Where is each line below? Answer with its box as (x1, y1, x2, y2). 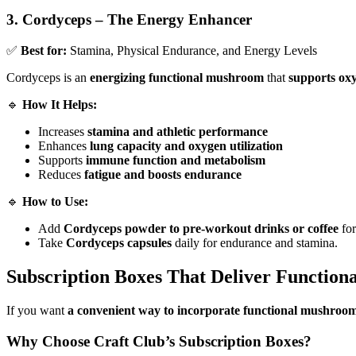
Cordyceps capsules (66, 236, 172, 250)
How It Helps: (22, 98, 97, 112)
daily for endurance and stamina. (172, 236, 338, 250)
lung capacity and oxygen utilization (90, 139, 283, 153)
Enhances (38, 139, 90, 153)
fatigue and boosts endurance (84, 168, 242, 182)
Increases (38, 125, 87, 139)
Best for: (21, 44, 67, 58)
